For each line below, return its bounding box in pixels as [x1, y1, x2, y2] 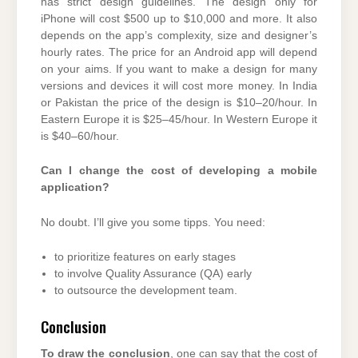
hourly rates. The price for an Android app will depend [41, 46, 317, 58]
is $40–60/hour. [41, 129, 119, 142]
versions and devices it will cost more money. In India [41, 79, 317, 92]
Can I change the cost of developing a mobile [41, 165, 317, 177]
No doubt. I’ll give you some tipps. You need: [41, 216, 265, 229]
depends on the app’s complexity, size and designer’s [41, 29, 317, 42]
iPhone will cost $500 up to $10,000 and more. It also [41, 12, 317, 25]
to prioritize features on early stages [54, 251, 236, 264]
